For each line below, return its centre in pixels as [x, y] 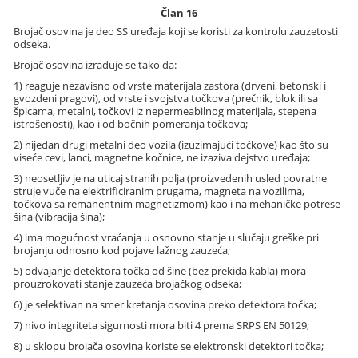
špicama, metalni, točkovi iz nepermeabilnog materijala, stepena [165, 111]
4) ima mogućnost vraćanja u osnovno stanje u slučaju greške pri [167, 237]
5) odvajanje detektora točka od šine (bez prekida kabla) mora [160, 270]
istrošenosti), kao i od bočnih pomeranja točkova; [131, 123]
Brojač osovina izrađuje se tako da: [95, 64]
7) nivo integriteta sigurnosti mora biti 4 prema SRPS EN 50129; [162, 325]
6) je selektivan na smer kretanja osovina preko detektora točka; [165, 304]
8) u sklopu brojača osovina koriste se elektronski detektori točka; [169, 346]
